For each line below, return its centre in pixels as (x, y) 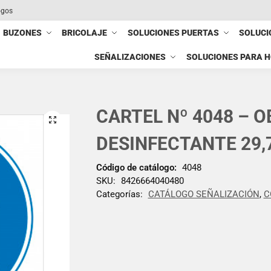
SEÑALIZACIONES (130, 57)
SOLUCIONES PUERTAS (173, 33)
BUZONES (23, 33)
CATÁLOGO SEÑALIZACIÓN (204, 194)
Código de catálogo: (136, 167)
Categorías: (120, 194)
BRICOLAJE (85, 33)
